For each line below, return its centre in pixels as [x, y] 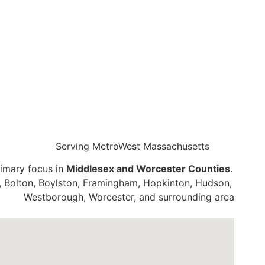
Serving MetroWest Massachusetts [132, 146]
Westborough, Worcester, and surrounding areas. [132, 197]
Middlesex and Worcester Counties [148, 169]
